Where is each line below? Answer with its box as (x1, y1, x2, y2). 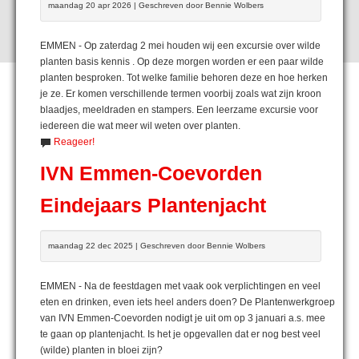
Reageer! (54, 135, 95, 147)
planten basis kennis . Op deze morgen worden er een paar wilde (40, 55, 324, 67)
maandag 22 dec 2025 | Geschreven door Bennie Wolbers (48, 240, 265, 250)
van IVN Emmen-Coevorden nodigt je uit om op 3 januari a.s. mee (40, 312, 325, 324)
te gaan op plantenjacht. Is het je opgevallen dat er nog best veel (40, 328, 321, 340)
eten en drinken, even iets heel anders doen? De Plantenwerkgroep (40, 296, 335, 308)
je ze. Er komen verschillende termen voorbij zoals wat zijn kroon (40, 87, 321, 99)
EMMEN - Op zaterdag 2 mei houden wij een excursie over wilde (40, 39, 321, 51)
